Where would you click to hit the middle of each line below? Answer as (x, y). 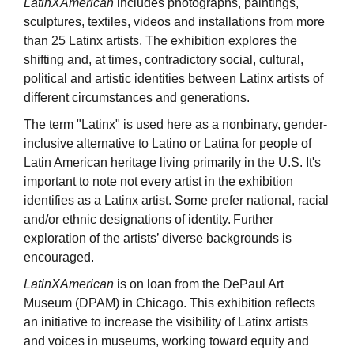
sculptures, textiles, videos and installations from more (174, 22)
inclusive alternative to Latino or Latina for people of (168, 144)
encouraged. (59, 258)
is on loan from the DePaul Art (199, 284)
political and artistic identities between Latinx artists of (173, 79)
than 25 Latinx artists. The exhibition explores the (160, 41)
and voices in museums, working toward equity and (166, 341)
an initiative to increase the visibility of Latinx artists (166, 322)
